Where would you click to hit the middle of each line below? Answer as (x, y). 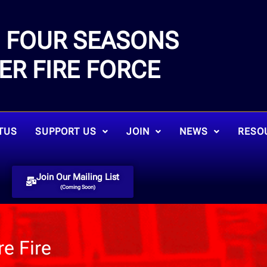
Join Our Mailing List (78, 177)
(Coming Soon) (78, 187)
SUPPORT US (66, 132)
